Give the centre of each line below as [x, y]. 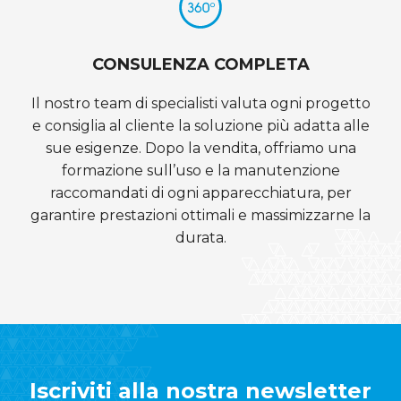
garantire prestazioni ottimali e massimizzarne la [200, 216]
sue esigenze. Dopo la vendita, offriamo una [200, 149]
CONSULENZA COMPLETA [200, 65]
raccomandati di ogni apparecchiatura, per [200, 193]
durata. [200, 238]
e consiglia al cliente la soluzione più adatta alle [200, 126]
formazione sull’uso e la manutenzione [200, 171]
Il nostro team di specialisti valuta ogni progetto [200, 104]
